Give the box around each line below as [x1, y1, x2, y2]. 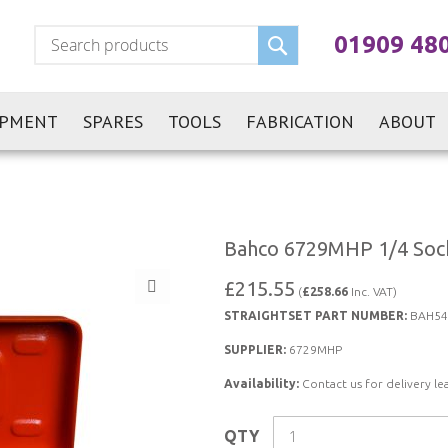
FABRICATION [245, 110, 354, 133]
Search [292, 28, 341, 46]
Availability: [224, 377, 299, 390]
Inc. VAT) [348, 285, 397, 298]
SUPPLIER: [224, 343, 286, 356]
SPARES [82, 110, 143, 133]
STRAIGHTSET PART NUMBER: [224, 309, 407, 322]
